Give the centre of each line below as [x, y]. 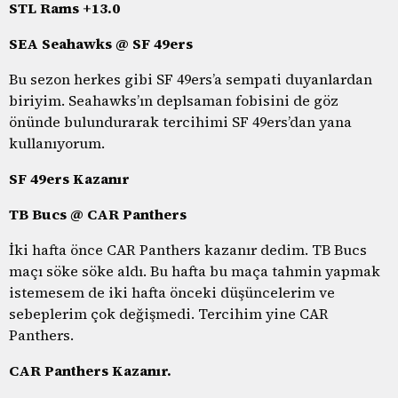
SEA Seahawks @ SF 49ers [101, 43]
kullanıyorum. [57, 143]
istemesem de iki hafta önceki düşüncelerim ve [172, 292]
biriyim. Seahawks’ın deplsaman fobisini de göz [174, 100]
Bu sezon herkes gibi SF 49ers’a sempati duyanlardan [191, 79]
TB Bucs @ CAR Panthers [98, 214]
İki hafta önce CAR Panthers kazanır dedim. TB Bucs [188, 249]
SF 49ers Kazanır [69, 178]
